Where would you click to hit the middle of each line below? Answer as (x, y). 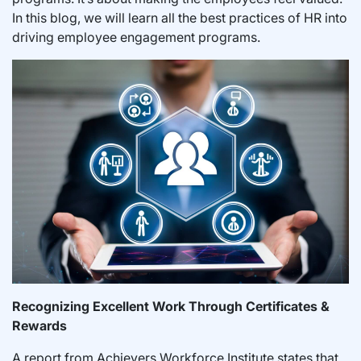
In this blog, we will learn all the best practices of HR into (180, 17)
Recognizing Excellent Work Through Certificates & (171, 307)
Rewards (41, 326)
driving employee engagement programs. (136, 37)
